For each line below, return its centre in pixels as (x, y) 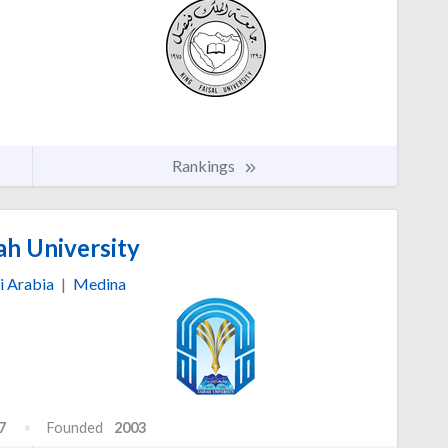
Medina (99, 284)
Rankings (205, 166)
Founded (75, 428)
